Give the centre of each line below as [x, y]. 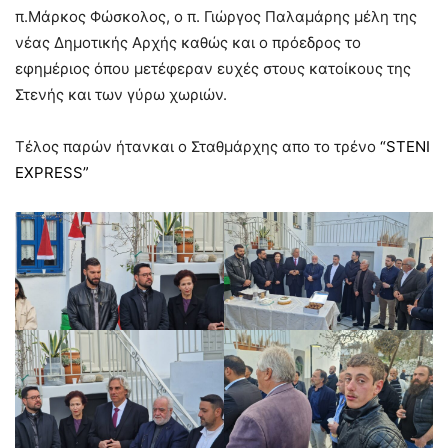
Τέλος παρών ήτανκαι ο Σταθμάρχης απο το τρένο [197, 147]
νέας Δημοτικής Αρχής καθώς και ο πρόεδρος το [188, 43]
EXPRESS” [52, 173]
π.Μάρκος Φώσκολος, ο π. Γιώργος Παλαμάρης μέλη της [216, 17]
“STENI [405, 147]
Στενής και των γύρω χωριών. [121, 95]
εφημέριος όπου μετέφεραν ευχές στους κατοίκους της [213, 69]
